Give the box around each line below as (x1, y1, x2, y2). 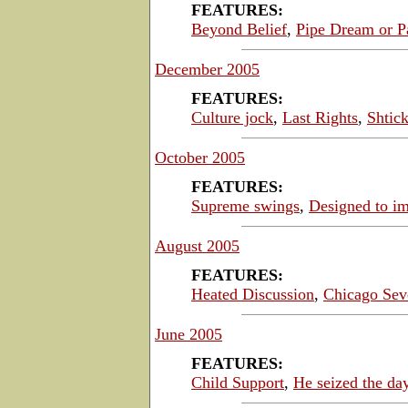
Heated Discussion (191, 284, 314, 303)
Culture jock (191, 107, 273, 127)
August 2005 (155, 236, 240, 255)
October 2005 (155, 148, 245, 167)
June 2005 (155, 324, 222, 343)
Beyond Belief (191, 19, 287, 38)
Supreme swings (191, 196, 300, 215)
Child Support (191, 372, 284, 392)
